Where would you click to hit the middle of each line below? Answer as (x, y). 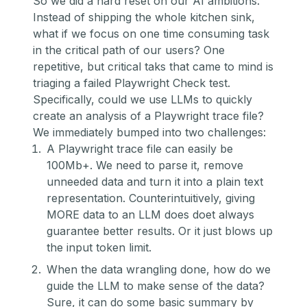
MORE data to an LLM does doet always (150, 215)
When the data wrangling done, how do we (159, 270)
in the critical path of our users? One (129, 50)
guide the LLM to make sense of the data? (156, 286)
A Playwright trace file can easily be (140, 149)
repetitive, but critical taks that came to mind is (153, 67)
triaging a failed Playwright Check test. (132, 83)
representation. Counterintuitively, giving (151, 198)
